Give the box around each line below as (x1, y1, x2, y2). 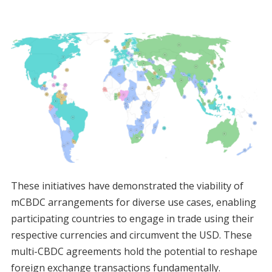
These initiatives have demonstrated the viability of (10, 179, 243, 193)
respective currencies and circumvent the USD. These (10, 228, 252, 242)
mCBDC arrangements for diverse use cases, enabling (10, 195, 256, 209)
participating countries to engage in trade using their (10, 212, 254, 226)
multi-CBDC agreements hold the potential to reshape (10, 245, 257, 259)
